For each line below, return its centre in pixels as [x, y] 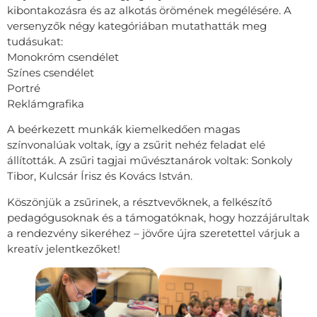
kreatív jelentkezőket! [64, 248]
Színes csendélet [51, 72]
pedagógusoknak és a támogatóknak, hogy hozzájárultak [158, 217]
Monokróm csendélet [63, 57]
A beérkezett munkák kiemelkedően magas [123, 129]
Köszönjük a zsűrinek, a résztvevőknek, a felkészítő [139, 202]
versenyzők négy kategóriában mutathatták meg [137, 25]
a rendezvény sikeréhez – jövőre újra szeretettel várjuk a [154, 233]
